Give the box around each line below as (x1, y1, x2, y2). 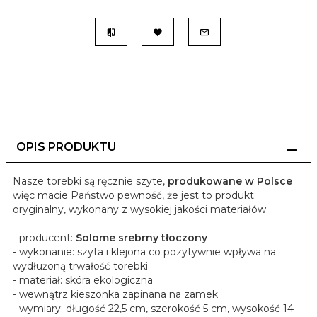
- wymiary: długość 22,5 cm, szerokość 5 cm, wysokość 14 (13, 302, 294, 316)
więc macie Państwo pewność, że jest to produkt (13, 189, 254, 202)
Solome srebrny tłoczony (76, 231, 207, 245)
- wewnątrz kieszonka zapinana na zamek (13, 288, 218, 301)
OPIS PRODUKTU (16, 140, 116, 154)
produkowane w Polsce (168, 175, 292, 188)
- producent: (13, 231, 76, 245)
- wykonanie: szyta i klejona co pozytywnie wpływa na (13, 246, 276, 259)
